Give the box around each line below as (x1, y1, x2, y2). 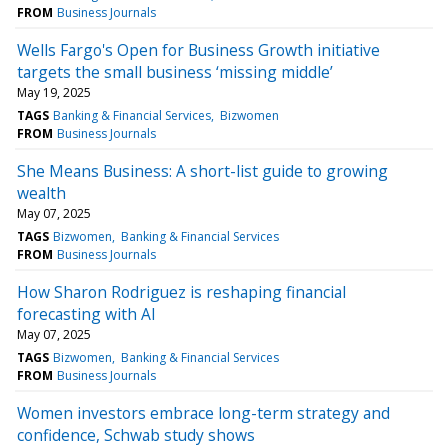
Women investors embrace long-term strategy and (17, 401, 390, 424)
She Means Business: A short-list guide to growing (17, 159, 388, 182)
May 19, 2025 (17, 83, 91, 101)
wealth (17, 181, 66, 204)
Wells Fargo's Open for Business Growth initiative (17, 38, 380, 61)
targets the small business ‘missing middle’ (17, 60, 333, 83)
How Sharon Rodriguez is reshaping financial (17, 280, 346, 303)
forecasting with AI (17, 302, 156, 325)
